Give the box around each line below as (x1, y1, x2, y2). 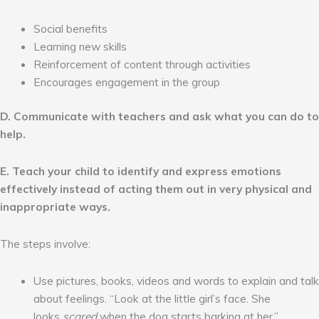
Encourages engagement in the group (33, 74, 220, 89)
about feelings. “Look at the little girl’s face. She (33, 291, 271, 306)
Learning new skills (33, 38, 127, 53)
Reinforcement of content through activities (33, 56, 251, 71)
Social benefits (33, 21, 108, 36)
